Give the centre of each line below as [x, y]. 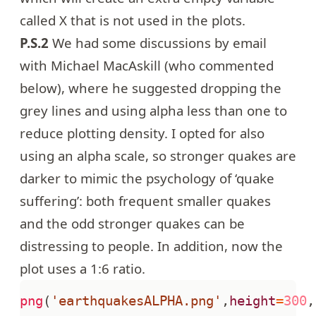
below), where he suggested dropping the [151, 88]
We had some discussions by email [158, 43]
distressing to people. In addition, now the [151, 246]
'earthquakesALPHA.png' [136, 301]
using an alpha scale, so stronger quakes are [158, 156]
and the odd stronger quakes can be [132, 224]
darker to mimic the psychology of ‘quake [147, 178]
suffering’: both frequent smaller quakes [145, 201]
